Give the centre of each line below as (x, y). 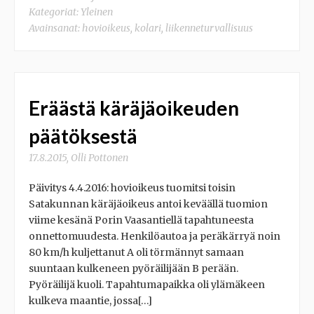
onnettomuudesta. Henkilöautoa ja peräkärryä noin (155, 236)
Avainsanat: (55, 28)
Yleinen (97, 12)
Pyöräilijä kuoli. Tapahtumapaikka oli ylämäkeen (147, 284)
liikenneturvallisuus (209, 28)
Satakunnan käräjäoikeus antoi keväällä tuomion (148, 204)
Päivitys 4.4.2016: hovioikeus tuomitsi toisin (132, 187)
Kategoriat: (55, 12)
